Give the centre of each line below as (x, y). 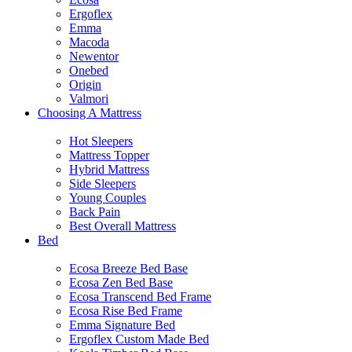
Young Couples (108, 198)
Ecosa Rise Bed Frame (126, 311)
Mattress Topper (109, 155)
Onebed (89, 70)
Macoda (89, 42)
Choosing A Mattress (90, 113)
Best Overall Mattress (123, 226)
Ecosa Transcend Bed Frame (140, 297)
